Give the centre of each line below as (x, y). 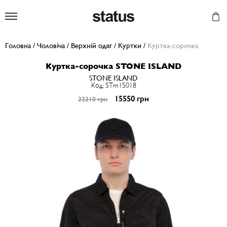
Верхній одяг (91, 45)
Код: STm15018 (113, 85)
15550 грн (132, 99)
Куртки (130, 45)
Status (144, 15)
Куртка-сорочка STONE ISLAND (113, 66)
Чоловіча (51, 45)
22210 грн (93, 99)
